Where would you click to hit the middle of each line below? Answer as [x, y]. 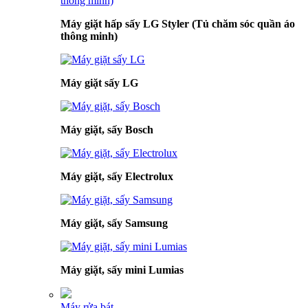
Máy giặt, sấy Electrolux [117, 176]
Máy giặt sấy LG [99, 83]
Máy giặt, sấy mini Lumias [122, 270]
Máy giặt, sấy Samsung [114, 223]
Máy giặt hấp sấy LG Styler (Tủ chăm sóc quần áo [178, 24]
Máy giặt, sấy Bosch [107, 130]
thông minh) [89, 36]
